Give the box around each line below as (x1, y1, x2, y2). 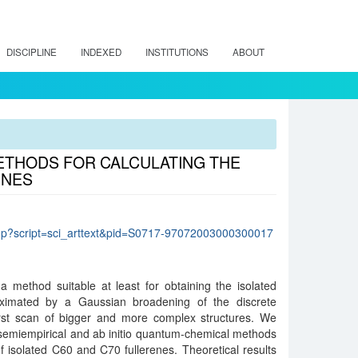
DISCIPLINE (6, 46, 57, 58)
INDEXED (81, 46, 121, 58)
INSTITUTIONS (145, 46, 209, 58)
